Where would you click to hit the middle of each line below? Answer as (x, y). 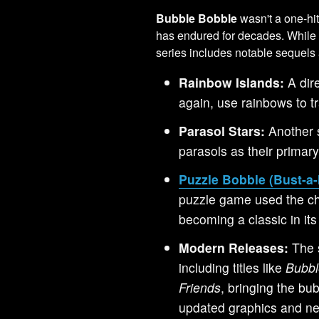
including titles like (232, 267)
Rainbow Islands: (232, 82)
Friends (200, 287)
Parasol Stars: (222, 130)
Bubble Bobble (197, 18)
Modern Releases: (234, 247)
